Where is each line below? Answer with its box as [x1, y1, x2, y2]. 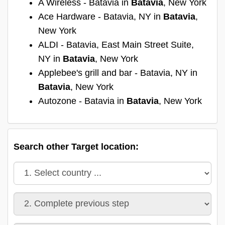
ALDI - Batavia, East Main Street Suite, [38, 39, 194, 50]
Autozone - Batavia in [38, 95, 127, 106]
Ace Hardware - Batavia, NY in [38, 11, 163, 22]
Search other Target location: [14, 141, 139, 152]
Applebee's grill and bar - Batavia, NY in [38, 67, 197, 78]
